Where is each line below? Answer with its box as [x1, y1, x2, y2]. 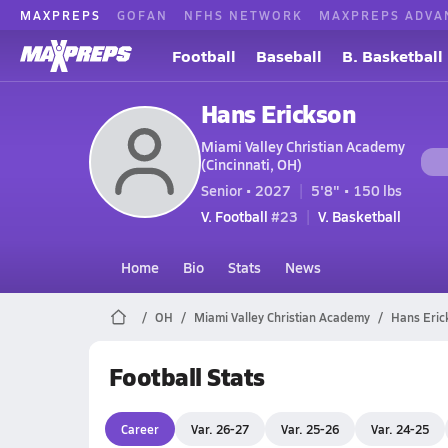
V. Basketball [317, 206, 401, 226]
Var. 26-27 [190, 420, 249, 437]
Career [120, 420, 159, 437]
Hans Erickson [200, 96, 356, 130]
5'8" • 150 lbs [310, 180, 402, 200]
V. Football [200, 206, 268, 226]
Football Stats [108, 359, 265, 393]
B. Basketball [342, 44, 443, 67]
